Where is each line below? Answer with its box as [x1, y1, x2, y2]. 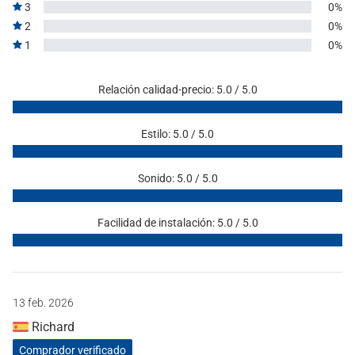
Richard [29, 319, 74, 334]
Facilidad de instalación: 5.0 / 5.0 [97, 216, 258, 229]
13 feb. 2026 [13, 296, 74, 309]
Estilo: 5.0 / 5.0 [141, 127, 214, 140]
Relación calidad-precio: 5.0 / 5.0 [97, 82, 258, 96]
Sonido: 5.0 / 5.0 [137, 171, 218, 185]
